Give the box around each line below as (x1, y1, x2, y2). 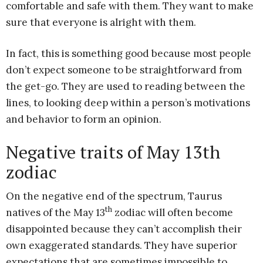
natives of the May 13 (6, 205, 105, 219)
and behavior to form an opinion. (6, 112, 161, 126)
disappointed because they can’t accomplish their (6, 222, 242, 235)
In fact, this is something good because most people (6, 46, 251, 60)
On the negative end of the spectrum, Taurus (6, 189, 222, 203)
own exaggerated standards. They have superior (6, 238, 237, 252)
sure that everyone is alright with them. (6, 15, 196, 29)
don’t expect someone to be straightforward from (6, 63, 242, 76)
